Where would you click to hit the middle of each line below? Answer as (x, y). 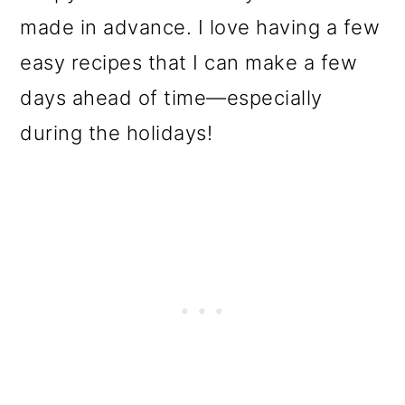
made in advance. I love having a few (200, 27)
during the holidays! (117, 132)
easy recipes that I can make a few (189, 62)
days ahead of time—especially (171, 97)
